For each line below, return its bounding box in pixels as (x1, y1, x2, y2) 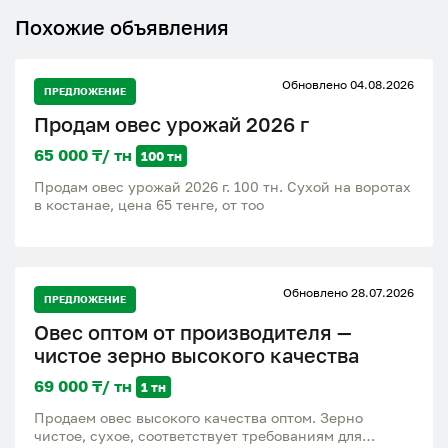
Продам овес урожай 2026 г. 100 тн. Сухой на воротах (34, 177, 411, 195)
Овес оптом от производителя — (34, 319, 352, 344)
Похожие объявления (15, 14, 229, 39)
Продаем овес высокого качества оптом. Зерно (34, 408, 363, 426)
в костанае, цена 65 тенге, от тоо (222, 195, 264, 213)
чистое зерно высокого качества (34, 342, 359, 367)
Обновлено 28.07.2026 (283, 284, 414, 300)
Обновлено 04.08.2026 (282, 76, 414, 92)
